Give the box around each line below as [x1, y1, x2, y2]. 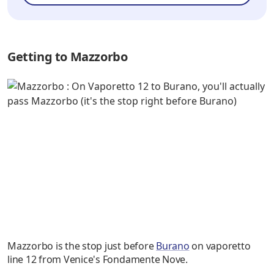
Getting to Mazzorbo [7, 48, 128, 65]
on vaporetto [189, 239, 251, 253]
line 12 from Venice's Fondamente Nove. [7, 253, 188, 267]
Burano [156, 239, 190, 253]
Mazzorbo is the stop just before [7, 239, 157, 253]
